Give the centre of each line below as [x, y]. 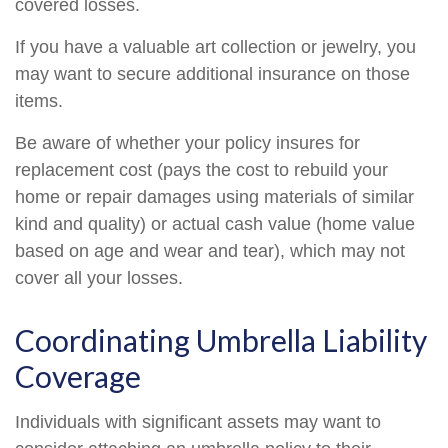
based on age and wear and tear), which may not [210, 251]
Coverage [78, 376]
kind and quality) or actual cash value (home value [215, 224]
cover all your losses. [99, 278]
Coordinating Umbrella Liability [221, 340]
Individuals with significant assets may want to [198, 422]
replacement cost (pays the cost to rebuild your [201, 170]
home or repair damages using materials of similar [214, 197]
